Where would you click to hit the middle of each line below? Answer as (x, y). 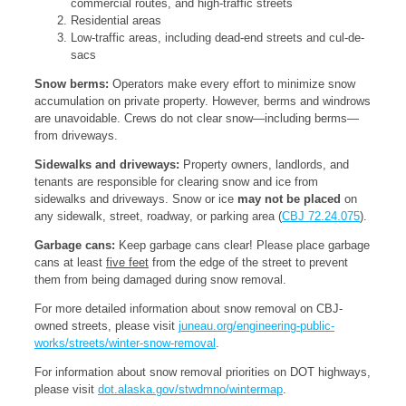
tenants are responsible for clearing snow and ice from (176, 182)
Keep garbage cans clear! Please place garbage (244, 245)
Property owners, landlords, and (266, 164)
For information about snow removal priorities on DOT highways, (203, 372)
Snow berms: (73, 84)
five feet (127, 262)
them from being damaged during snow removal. (160, 280)
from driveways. (76, 135)
